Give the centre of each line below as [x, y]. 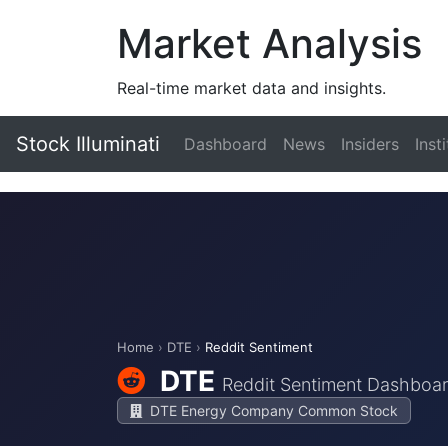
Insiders [370, 144]
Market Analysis [269, 43]
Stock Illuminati [88, 144]
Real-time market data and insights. [251, 88]
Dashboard [225, 144]
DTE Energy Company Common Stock [272, 410]
